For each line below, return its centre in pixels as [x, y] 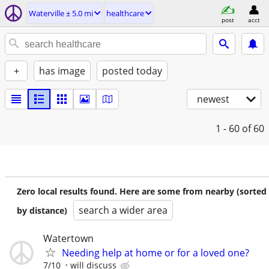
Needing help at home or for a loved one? [156, 253]
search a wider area [123, 210]
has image [62, 71]
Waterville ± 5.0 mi [61, 13]
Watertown [68, 238]
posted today [132, 71]
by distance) [42, 210]
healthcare [125, 13]
